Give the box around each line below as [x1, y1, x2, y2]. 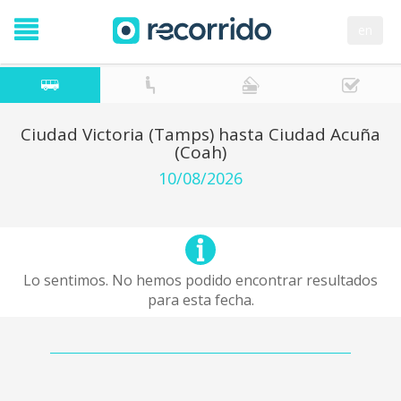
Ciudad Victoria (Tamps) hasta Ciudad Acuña [21, 123, 380, 146]
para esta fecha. [147, 290, 254, 310]
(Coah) [175, 141, 226, 164]
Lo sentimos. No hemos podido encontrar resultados [23, 270, 378, 290]
